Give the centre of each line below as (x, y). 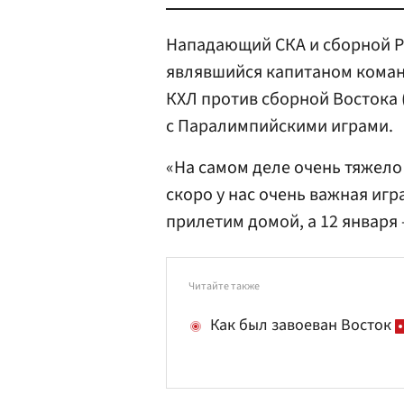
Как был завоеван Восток (303, 325)
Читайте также (224, 286)
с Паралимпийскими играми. (280, 126)
